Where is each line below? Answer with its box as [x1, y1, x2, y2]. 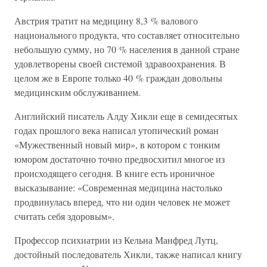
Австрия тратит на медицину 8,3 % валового [14, 14, 198, 27]
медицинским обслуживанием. [14, 86, 141, 98]
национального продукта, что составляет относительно [14, 29, 240, 41]
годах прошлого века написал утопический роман [14, 124, 219, 136]
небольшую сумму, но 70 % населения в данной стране [14, 43, 240, 55]
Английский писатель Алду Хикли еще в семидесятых [14, 110, 238, 122]
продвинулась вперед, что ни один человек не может [14, 195, 230, 208]
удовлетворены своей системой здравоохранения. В [14, 57, 226, 70]
